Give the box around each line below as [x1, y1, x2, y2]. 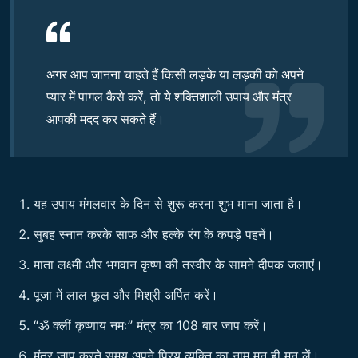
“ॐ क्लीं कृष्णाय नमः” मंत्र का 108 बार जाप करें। [34, 316, 268, 333]
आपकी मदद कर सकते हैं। [46, 110, 165, 127]
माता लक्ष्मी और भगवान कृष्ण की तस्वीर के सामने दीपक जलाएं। [34, 256, 323, 272]
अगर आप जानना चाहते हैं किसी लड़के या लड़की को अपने [46, 66, 304, 82]
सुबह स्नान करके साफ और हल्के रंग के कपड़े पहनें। [34, 225, 274, 242]
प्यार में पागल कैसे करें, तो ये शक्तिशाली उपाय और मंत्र [46, 88, 292, 105]
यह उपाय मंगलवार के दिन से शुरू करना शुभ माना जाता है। [34, 195, 303, 212]
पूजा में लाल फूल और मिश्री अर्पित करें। [34, 286, 218, 303]
